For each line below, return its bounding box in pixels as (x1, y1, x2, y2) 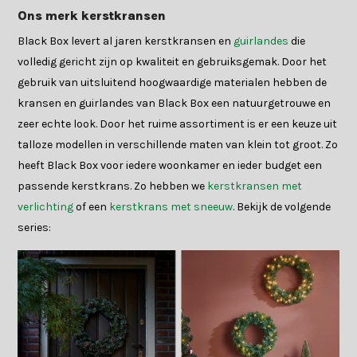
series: (18, 221, 52, 235)
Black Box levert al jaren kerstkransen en (18, 34, 234, 49)
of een (73, 200, 110, 214)
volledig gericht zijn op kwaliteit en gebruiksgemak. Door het (18, 55, 328, 69)
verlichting (18, 200, 74, 214)
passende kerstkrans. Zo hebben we (18, 179, 208, 194)
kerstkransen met (207, 179, 303, 194)
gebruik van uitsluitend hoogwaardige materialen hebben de (18, 76, 328, 90)
